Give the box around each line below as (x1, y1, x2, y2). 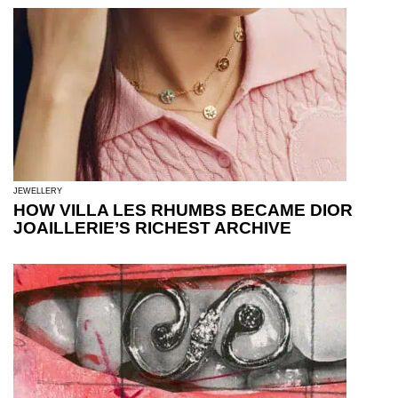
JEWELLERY (13, 187, 62, 196)
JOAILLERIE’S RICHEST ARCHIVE (13, 219, 291, 238)
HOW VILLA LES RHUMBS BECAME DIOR (13, 201, 353, 220)
